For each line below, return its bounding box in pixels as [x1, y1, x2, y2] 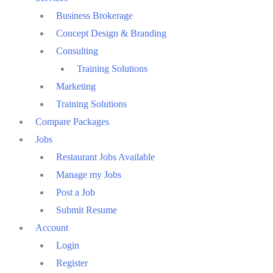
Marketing [56, 80, 96, 91]
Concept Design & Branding [56, 27, 166, 38]
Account [35, 222, 68, 233]
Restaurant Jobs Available [56, 151, 155, 162]
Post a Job [56, 186, 95, 197]
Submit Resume [56, 204, 117, 215]
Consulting [56, 45, 98, 56]
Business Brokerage [56, 10, 133, 21]
